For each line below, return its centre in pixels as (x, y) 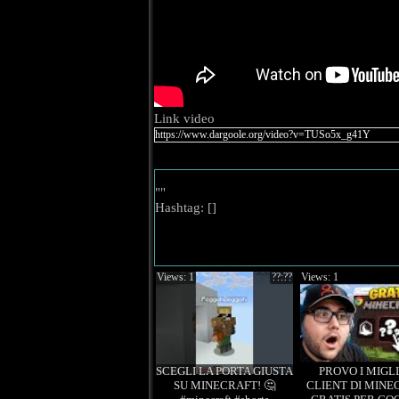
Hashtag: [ (183, 208)
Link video (184, 118)
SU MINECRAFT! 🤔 (224, 385)
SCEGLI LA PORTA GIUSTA (224, 371)
